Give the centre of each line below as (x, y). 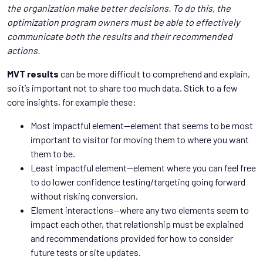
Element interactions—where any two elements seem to (140, 210)
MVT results (33, 74)
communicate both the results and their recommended (120, 36)
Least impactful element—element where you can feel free (143, 168)
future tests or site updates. (86, 252)
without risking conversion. (84, 196)
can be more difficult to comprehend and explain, (154, 74)
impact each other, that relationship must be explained (137, 224)
